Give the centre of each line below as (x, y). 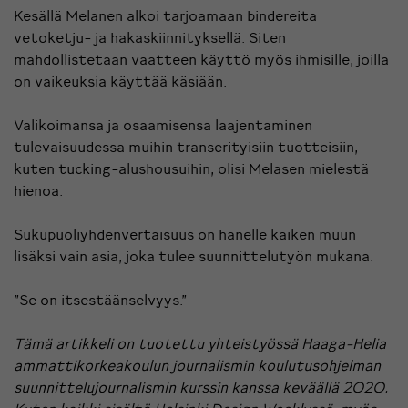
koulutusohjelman (317, 366)
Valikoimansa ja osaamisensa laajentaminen (163, 125)
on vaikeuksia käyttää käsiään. (120, 82)
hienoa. (38, 191)
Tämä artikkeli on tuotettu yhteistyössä (158, 344)
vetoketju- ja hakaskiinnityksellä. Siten (150, 38)
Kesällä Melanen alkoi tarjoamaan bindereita (165, 16)
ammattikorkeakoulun (93, 366)
